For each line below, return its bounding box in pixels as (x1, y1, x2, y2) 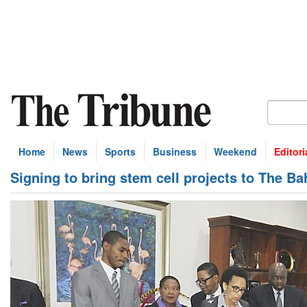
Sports (105, 145, 136, 158)
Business (153, 145, 197, 158)
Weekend (214, 145, 257, 158)
